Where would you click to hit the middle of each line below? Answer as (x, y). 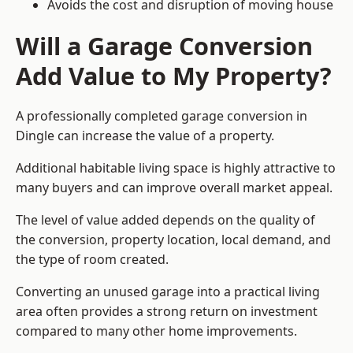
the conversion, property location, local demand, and (173, 240)
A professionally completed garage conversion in (162, 116)
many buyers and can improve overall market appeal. (174, 188)
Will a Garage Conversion (164, 46)
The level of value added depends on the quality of (165, 220)
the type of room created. (92, 260)
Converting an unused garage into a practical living (168, 292)
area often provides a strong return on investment (167, 312)
